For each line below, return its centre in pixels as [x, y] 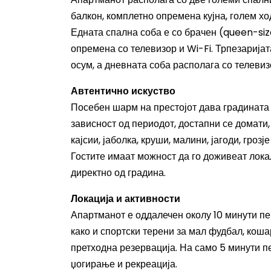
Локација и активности [126, 199]
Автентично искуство [123, 91]
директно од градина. [118, 173]
